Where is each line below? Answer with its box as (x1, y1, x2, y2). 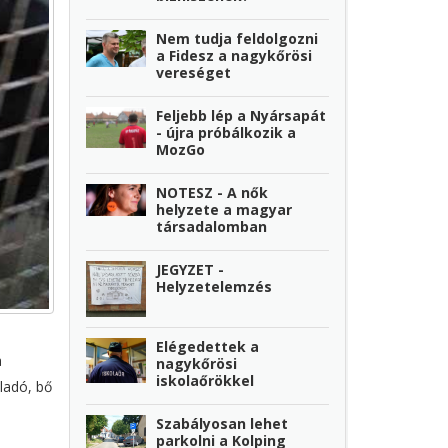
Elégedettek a (156, 336, 260, 356)
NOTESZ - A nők (156, 182, 269, 202)
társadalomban (156, 216, 268, 236)
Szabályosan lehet (156, 413, 289, 433)
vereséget (156, 62, 232, 82)
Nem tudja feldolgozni (156, 28, 319, 48)
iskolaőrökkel (156, 370, 255, 390)
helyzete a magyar (156, 199, 293, 219)
